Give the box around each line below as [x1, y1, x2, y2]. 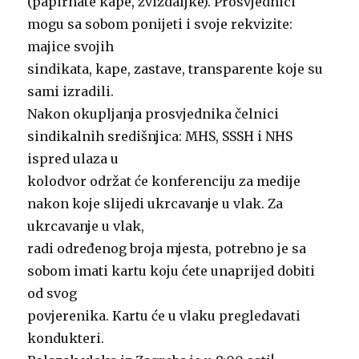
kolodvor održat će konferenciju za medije [27, 172, 301, 189]
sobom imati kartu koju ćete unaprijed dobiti [27, 262, 316, 279]
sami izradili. [27, 83, 115, 99]
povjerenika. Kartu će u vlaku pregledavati [27, 307, 301, 324]
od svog [27, 284, 78, 301]
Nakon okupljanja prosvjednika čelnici [27, 105, 280, 122]
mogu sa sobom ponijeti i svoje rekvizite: [27, 15, 293, 32]
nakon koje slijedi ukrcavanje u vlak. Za [27, 195, 284, 212]
